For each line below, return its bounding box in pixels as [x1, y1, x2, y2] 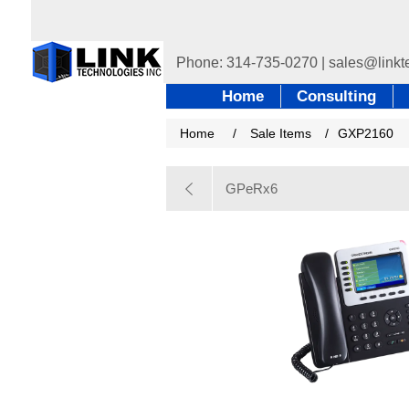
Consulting [297, 88, 376, 105]
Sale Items [250, 126, 311, 141]
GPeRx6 [225, 181, 278, 196]
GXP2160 [338, 126, 393, 141]
